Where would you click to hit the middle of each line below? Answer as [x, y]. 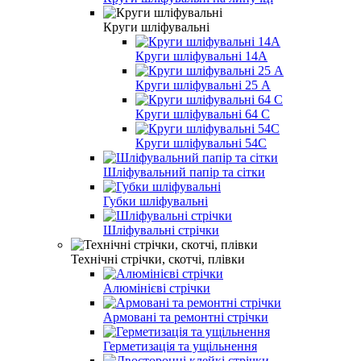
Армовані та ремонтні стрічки [186, 317]
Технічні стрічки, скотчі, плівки [158, 259]
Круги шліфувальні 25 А [203, 85]
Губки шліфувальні [156, 201]
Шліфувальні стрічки [161, 230]
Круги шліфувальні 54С [201, 143]
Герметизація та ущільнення [180, 346]
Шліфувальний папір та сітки [184, 172]
